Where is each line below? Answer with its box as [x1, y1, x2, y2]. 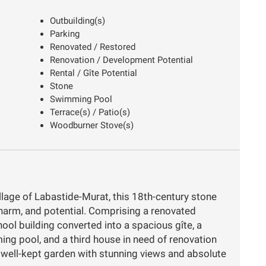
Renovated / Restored [50, 41, 135, 52]
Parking [50, 28, 80, 39]
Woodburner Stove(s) [50, 119, 134, 131]
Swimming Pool [50, 93, 112, 104]
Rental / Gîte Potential [50, 67, 137, 78]
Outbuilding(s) [50, 15, 105, 26]
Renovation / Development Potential [50, 54, 193, 65]
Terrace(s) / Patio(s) [50, 106, 130, 118]
